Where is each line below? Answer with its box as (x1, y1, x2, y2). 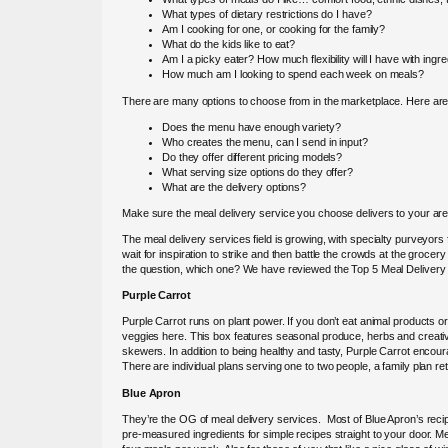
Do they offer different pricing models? (162, 150, 343, 163)
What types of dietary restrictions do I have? (162, 8, 372, 21)
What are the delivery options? (162, 180, 306, 193)
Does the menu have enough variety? (162, 120, 341, 133)
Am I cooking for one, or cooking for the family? (162, 23, 386, 36)
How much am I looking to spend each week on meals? (162, 68, 424, 81)
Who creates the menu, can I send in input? (162, 135, 368, 148)
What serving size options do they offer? (162, 165, 353, 178)
